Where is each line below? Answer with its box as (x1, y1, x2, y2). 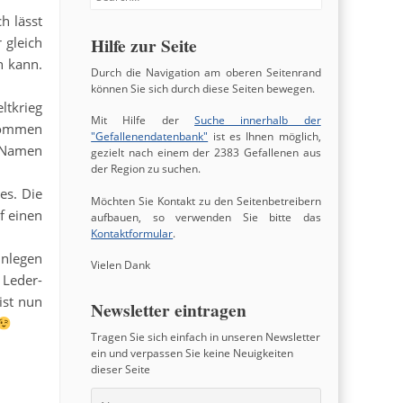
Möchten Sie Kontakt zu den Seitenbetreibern (91, 193, 321, 208)
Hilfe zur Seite (91, 31, 198, 58)
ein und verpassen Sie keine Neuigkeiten (91, 345, 294, 360)
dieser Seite (91, 362, 151, 376)
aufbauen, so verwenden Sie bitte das (91, 210, 321, 224)
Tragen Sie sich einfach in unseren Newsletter (91, 329, 321, 344)
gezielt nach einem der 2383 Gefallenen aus (91, 146, 321, 160)
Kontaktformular (91, 226, 174, 240)
